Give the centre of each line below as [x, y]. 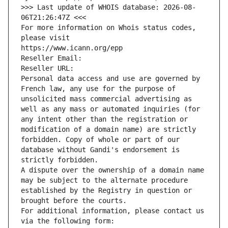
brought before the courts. [74, 201]
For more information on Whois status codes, [108, 28]
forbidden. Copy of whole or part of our [100, 140]
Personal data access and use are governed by [110, 79]
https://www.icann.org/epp [72, 48]
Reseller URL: [49, 68]
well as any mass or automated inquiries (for [110, 109]
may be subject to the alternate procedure [104, 180]
